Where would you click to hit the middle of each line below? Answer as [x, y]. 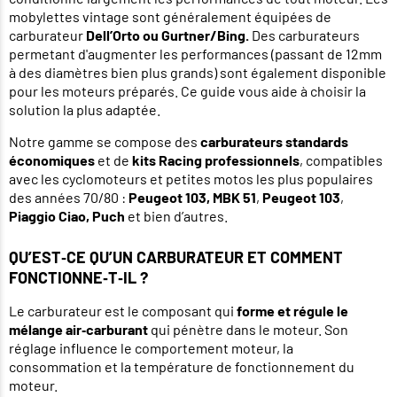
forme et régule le [292, 311]
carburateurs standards [274, 142]
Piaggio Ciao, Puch [67, 216]
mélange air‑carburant [78, 330]
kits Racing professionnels [216, 160]
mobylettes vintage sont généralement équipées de [170, 17]
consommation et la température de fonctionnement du [182, 367]
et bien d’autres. [176, 216]
